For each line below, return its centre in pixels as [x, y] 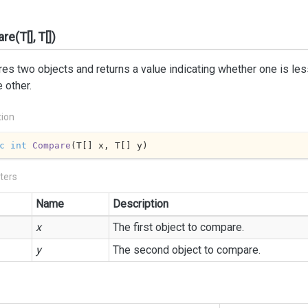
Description [141, 204]
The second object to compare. [187, 250]
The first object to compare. [178, 227]
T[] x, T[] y [109, 145]
